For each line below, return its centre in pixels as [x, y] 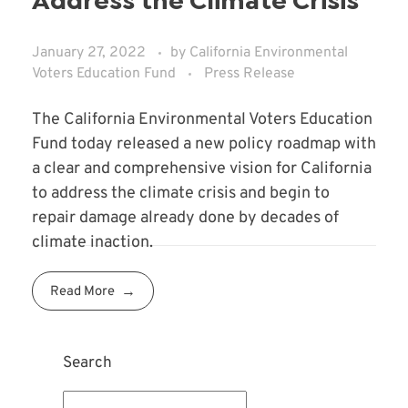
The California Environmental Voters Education [202, 119]
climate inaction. [92, 242]
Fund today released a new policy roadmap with [204, 144]
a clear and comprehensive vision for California [202, 168]
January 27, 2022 [89, 53]
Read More [83, 292]
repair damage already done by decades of [185, 218]
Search [87, 364]
